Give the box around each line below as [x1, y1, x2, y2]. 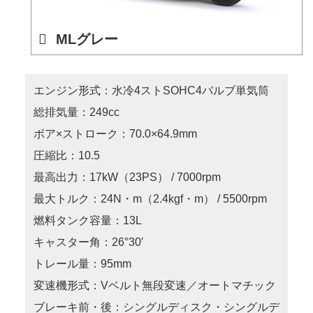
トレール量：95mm [33, 258, 131, 270]
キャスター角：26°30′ [33, 236, 143, 249]
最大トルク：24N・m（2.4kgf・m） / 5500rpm [33, 193, 267, 205]
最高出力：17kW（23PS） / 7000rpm [33, 171, 221, 184]
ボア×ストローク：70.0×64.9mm [33, 128, 197, 140]
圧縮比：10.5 [33, 150, 100, 162]
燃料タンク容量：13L [33, 214, 142, 227]
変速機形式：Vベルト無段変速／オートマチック [33, 279, 276, 292]
